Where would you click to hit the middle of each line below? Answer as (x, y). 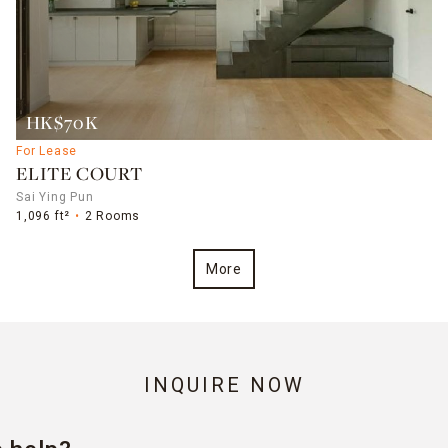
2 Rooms (112, 215)
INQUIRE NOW (224, 385)
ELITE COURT (79, 175)
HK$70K (62, 124)
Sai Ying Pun (55, 196)
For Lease (47, 151)
